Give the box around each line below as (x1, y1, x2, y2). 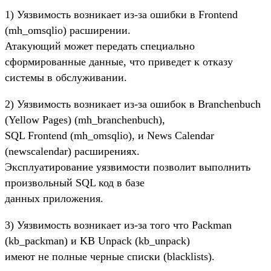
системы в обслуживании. (5, 71, 127, 83)
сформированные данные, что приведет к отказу (5, 55, 233, 68)
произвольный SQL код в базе (5, 176, 145, 189)
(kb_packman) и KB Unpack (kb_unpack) (5, 234, 190, 247)
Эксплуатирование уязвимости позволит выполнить (5, 160, 250, 173)
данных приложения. (5, 192, 103, 204)
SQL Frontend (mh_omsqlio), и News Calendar (5, 129, 214, 142)
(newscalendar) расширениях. (5, 145, 140, 157)
